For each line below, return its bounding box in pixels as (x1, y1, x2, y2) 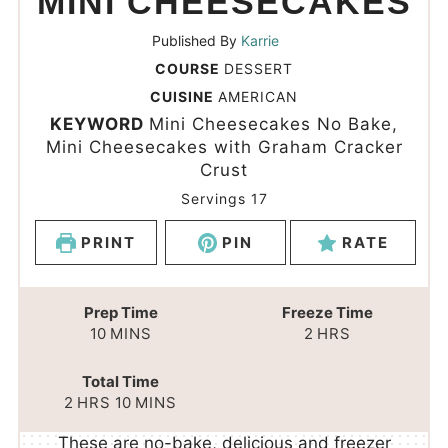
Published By (152, 32, 242, 50)
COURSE (155, 60, 224, 78)
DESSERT (224, 60, 293, 78)
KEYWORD (50, 114, 149, 135)
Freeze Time (281, 303, 373, 323)
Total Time (82, 371, 160, 391)
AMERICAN (218, 88, 298, 106)
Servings (180, 190, 251, 208)
